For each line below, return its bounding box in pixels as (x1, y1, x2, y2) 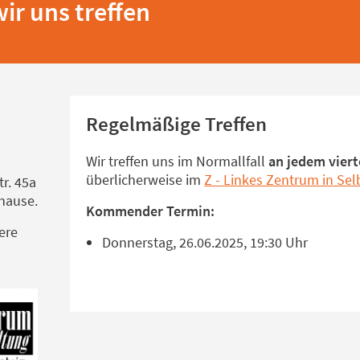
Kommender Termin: (86, 201, 215, 220)
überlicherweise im (86, 170, 205, 189)
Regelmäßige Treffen (86, 110, 268, 137)
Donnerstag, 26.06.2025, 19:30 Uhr (102, 232, 309, 252)
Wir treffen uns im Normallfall (86, 151, 269, 170)
